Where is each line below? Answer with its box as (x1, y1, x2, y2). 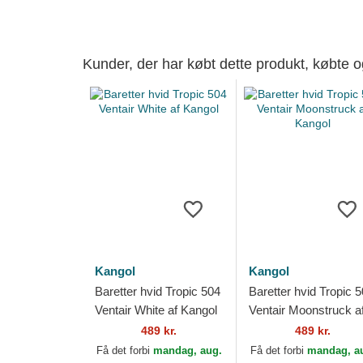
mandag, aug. (152, 344, 222, 357)
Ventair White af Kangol (95, 303, 217, 317)
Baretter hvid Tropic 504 (95, 284, 220, 298)
